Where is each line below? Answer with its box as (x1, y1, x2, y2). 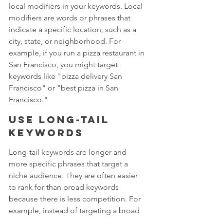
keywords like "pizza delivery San (9, 71, 124, 81)
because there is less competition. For (9, 194, 143, 203)
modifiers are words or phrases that (9, 13, 132, 22)
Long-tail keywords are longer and (9, 147, 128, 157)
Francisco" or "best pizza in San (9, 83, 120, 92)
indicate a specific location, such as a (9, 24, 138, 34)
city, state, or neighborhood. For (9, 36, 123, 46)
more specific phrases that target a (9, 159, 130, 168)
